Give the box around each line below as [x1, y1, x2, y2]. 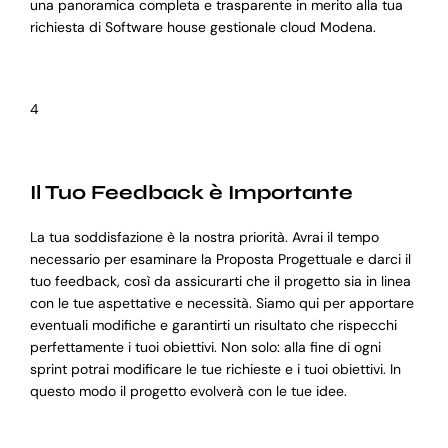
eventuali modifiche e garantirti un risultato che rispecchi [29, 316, 397, 335]
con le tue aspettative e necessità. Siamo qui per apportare [29, 294, 414, 313]
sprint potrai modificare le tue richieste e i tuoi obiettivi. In [29, 360, 401, 379]
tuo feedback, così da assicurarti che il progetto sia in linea [29, 272, 411, 291]
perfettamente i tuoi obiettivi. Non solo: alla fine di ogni [29, 338, 381, 357]
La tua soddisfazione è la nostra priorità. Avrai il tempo [29, 228, 379, 247]
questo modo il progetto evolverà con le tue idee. [29, 382, 347, 401]
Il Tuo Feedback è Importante [29, 180, 353, 206]
